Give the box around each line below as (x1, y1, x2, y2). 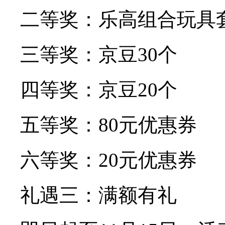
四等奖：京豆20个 (20, 78, 177, 100)
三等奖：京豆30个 (20, 43, 177, 65)
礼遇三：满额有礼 (20, 184, 177, 206)
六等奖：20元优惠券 (20, 149, 197, 171)
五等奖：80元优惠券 (20, 114, 197, 136)
